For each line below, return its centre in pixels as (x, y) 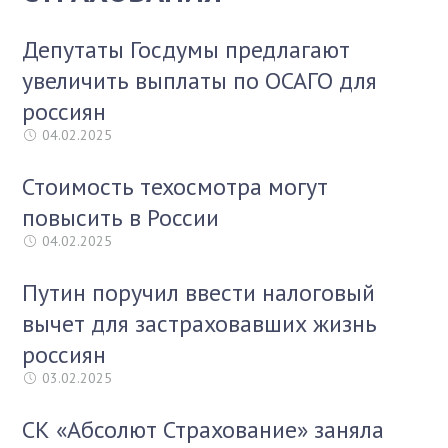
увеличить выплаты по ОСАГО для (200, 80)
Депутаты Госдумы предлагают (186, 49)
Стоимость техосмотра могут (175, 186)
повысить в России (121, 217)
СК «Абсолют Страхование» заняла (203, 429)
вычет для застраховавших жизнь (200, 323)
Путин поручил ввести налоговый (199, 292)
